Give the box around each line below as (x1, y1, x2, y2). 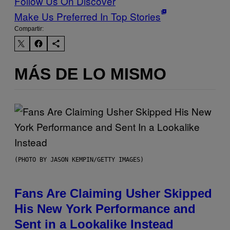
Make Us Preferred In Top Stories (14, 9, 161, 23)
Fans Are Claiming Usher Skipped (14, 186, 212, 200)
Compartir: (14, 25, 44, 32)
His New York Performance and (14, 201, 196, 216)
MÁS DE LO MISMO (14, 65, 166, 84)
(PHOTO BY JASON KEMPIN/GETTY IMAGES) (14, 156, 144, 163)
